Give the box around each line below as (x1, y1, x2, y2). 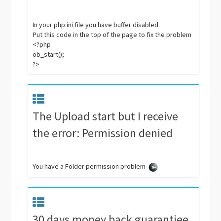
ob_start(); (33, 50, 65, 59)
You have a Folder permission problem (33, 162, 146, 171)
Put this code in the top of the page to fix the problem (33, 30, 192, 39)
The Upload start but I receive (33, 109, 179, 124)
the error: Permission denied (33, 125, 173, 141)
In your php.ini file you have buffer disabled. (33, 20, 160, 29)
